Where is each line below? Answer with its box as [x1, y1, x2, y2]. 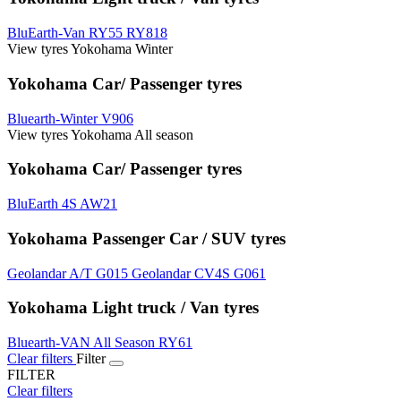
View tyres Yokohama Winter [7, 41, 173, 57]
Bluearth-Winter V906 [7, 110, 133, 126]
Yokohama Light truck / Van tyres [7, 298, 259, 318]
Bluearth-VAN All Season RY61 [7, 334, 192, 350]
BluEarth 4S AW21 [7, 196, 117, 212]
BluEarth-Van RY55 [7, 25, 126, 41]
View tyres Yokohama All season [7, 126, 193, 142]
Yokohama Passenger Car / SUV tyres [7, 228, 286, 248]
